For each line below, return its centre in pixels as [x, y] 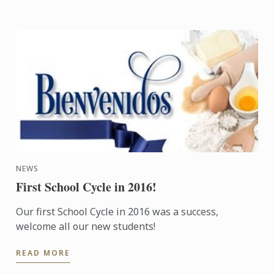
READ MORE [43, 253]
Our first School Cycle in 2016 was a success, [117, 212]
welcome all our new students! [86, 227]
